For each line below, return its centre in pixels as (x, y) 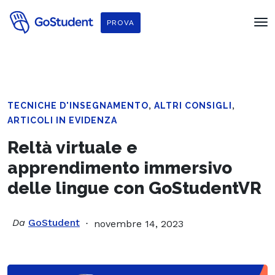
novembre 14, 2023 (139, 224)
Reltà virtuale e (72, 148)
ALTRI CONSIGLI (193, 106)
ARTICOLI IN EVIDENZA (62, 120)
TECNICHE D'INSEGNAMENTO (78, 106)
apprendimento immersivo (122, 168)
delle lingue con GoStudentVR (134, 188)
